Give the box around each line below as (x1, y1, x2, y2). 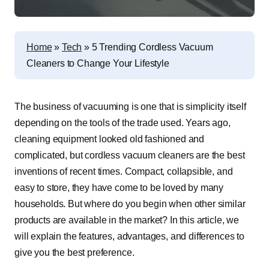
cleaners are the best (155, 150, 245, 160)
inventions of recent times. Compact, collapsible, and (14, 166, 233, 177)
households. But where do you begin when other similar (14, 199, 246, 209)
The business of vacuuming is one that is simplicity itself (14, 101, 246, 112)
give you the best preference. (14, 247, 134, 258)
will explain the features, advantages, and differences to (14, 231, 244, 241)
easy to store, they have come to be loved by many (14, 183, 224, 193)
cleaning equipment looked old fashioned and (14, 134, 205, 144)
